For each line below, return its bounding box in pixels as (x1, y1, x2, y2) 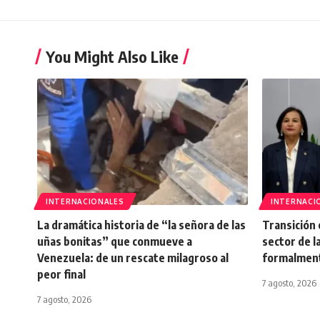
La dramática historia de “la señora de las (37, 218, 246, 232)
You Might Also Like (46, 46, 179, 66)
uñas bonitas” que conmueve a (37, 234, 192, 249)
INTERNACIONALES (46, 197, 124, 206)
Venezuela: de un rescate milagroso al (37, 251, 229, 265)
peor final (37, 267, 86, 281)
